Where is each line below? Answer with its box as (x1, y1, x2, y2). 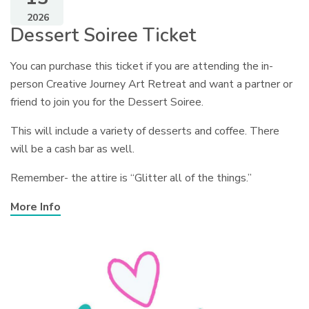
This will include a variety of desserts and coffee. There (10, 123, 280, 139)
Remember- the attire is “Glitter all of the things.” (10, 170, 252, 186)
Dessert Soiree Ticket (10, 23, 196, 49)
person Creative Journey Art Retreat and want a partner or (10, 77, 293, 92)
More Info (10, 199, 61, 215)
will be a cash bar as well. (10, 141, 135, 157)
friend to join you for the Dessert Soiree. (10, 94, 204, 110)
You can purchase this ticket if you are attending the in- (10, 59, 274, 74)
